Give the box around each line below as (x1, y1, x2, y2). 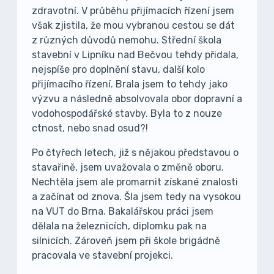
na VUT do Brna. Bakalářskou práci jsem (32, 206, 213, 217)
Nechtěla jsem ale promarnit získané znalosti (32, 176, 238, 188)
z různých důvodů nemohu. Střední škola (32, 34, 221, 46)
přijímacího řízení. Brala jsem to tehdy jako (32, 78, 228, 90)
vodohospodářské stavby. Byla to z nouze (32, 108, 222, 119)
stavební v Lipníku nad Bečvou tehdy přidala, (32, 49, 239, 61)
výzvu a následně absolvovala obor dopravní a (32, 93, 242, 105)
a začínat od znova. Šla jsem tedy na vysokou (32, 191, 241, 202)
